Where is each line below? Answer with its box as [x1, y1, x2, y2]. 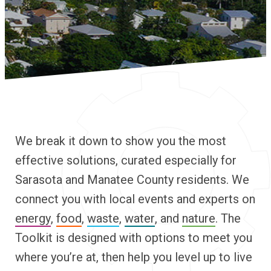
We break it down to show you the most [15, 134, 226, 148]
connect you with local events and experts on [15, 192, 255, 206]
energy [15, 211, 51, 226]
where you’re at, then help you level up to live [15, 250, 252, 264]
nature [182, 211, 215, 226]
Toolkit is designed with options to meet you [15, 230, 252, 245]
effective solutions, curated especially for [15, 153, 237, 168]
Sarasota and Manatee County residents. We [15, 172, 249, 187]
